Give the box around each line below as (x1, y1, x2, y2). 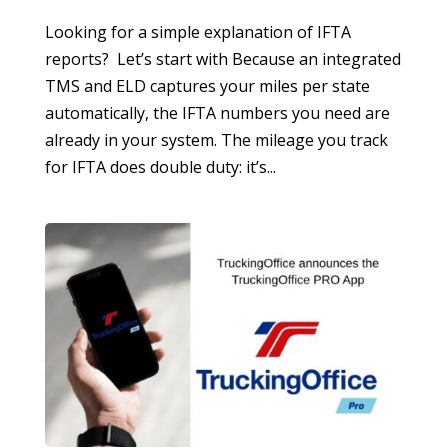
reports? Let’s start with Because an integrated (44, 47, 401, 70)
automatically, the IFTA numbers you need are (44, 101, 390, 124)
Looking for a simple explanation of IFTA (44, 20, 351, 43)
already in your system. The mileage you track (44, 128, 388, 151)
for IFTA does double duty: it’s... (44, 155, 276, 178)
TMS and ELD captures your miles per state (44, 74, 370, 97)
